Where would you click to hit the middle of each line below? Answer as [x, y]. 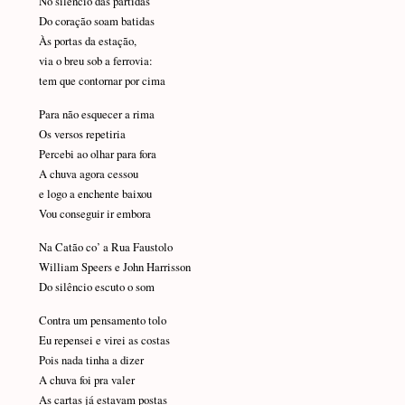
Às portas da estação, [87, 42]
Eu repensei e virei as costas [104, 341]
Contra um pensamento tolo [102, 321]
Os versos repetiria [82, 135]
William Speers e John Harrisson [114, 268]
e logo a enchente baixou [95, 194]
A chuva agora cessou [88, 174]
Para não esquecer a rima [96, 115]
